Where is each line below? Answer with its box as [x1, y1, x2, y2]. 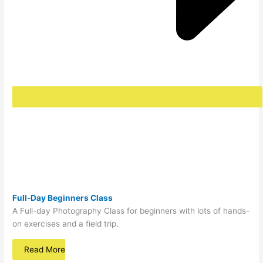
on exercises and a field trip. [12, 219, 119, 229]
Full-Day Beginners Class [12, 193, 113, 203]
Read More [24, 245, 66, 255]
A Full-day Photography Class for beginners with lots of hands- [12, 206, 250, 216]
